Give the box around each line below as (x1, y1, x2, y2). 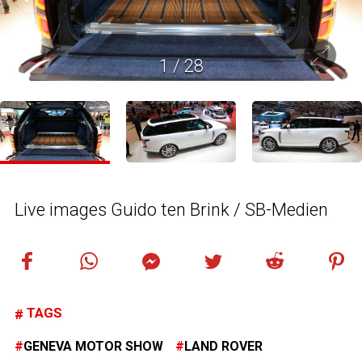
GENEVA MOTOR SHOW (23, 339, 163, 355)
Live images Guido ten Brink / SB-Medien (15, 200, 328, 221)
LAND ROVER (184, 339, 263, 355)
